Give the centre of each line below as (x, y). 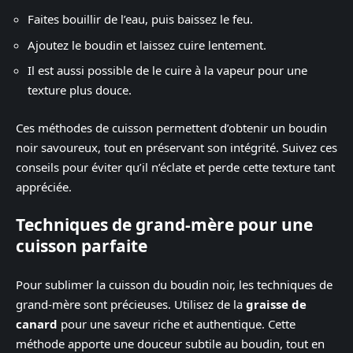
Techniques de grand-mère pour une (164, 225)
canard (37, 323)
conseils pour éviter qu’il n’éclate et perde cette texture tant (175, 167)
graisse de (276, 304)
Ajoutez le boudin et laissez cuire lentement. (147, 45)
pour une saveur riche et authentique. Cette (176, 323)
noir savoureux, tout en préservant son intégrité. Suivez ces (176, 147)
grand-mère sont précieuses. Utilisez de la (131, 304)
